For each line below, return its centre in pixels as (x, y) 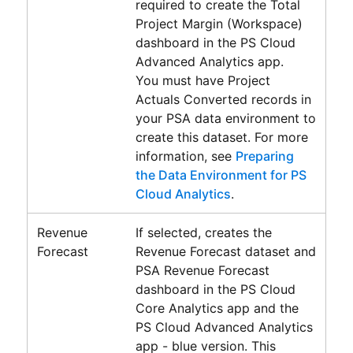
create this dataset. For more (221, 137)
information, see (185, 156)
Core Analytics (179, 308)
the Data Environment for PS (221, 175)
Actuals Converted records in (223, 99)
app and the (260, 308)
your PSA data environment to (225, 118)
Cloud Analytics (183, 193)
